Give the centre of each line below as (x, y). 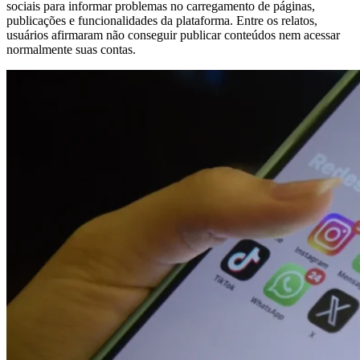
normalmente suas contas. (71, 49)
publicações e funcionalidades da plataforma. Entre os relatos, (162, 20)
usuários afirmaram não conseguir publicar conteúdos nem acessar (173, 35)
